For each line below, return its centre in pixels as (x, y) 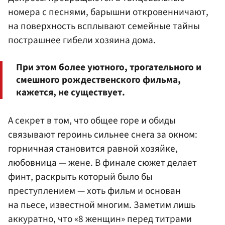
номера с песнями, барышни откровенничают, (108, 12)
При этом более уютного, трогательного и (109, 68)
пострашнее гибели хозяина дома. (82, 40)
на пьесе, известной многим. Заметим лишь (102, 205)
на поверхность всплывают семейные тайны (104, 26)
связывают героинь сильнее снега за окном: (103, 135)
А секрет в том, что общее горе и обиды (92, 121)
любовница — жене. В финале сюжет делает (102, 163)
